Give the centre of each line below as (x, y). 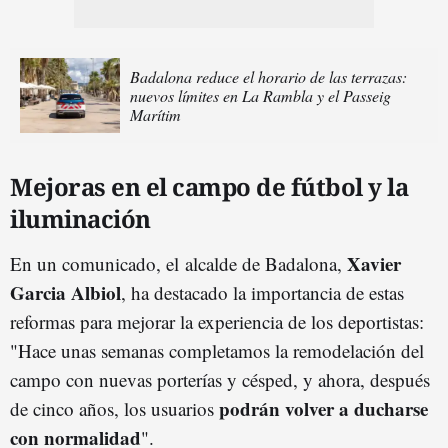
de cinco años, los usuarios (114, 408)
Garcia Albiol (65, 292)
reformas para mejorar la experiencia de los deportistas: (217, 321)
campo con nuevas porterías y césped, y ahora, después (220, 379)
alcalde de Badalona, (266, 263)
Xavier (374, 263)
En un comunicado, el (97, 263)
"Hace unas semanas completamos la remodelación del (217, 350)
